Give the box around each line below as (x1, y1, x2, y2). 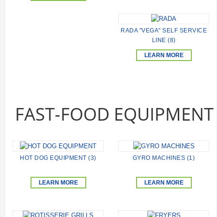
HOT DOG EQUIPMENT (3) (20, 154, 96, 161)
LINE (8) (152, 37, 176, 44)
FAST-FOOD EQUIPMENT (15, 102, 214, 126)
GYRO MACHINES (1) (132, 154, 195, 161)
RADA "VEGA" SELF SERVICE (121, 27, 207, 34)
